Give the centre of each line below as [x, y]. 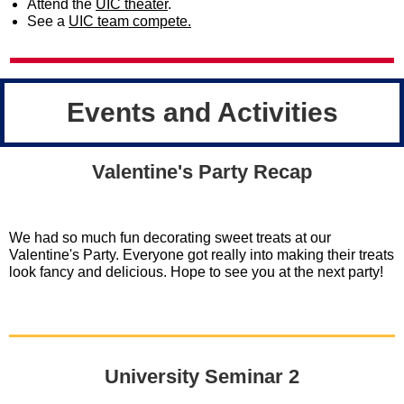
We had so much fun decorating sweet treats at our [170, 238]
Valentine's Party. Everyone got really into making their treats [202, 255]
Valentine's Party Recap [202, 172]
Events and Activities [202, 112]
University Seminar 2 [202, 376]
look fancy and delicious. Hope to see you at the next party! [198, 272]
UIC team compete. [130, 21]
